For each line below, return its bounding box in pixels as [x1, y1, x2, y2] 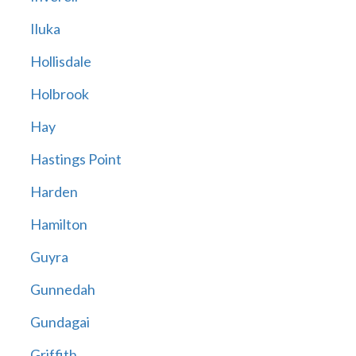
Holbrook [29, 85, 89, 103]
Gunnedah [29, 281, 95, 299]
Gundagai [29, 313, 90, 331]
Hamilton [29, 215, 87, 234]
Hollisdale [29, 52, 91, 71]
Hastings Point [29, 150, 122, 168]
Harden [29, 183, 78, 201]
